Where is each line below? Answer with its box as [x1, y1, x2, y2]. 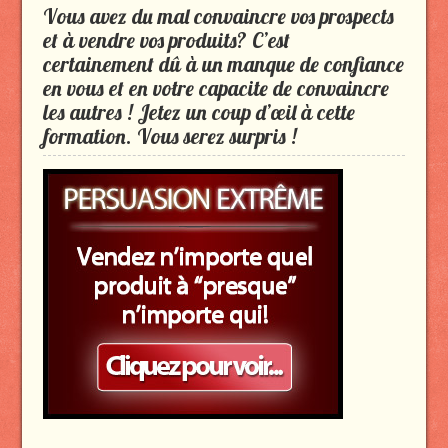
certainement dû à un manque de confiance [42, 51, 404, 77]
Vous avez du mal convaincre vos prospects [42, 3, 394, 29]
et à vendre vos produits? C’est [42, 27, 290, 53]
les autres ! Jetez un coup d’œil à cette [42, 99, 355, 125]
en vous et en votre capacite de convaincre [42, 75, 389, 101]
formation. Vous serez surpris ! [42, 123, 296, 149]
